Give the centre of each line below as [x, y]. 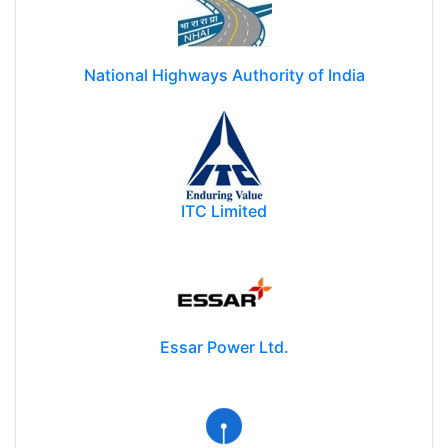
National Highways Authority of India [224, 74]
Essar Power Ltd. [224, 346]
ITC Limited [224, 210]
